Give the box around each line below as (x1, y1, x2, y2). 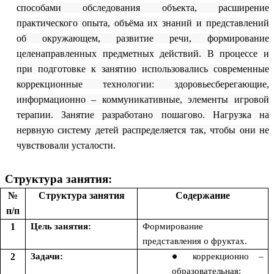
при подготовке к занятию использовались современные (16, 64, 269, 75)
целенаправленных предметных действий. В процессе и (16, 48, 269, 59)
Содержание (176, 190, 231, 201)
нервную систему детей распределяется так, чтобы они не (16, 125, 269, 136)
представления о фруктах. (143, 236, 247, 246)
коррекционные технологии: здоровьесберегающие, (16, 79, 269, 90)
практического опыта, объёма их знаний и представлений (16, 18, 269, 29)
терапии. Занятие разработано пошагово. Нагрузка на (16, 109, 269, 120)
